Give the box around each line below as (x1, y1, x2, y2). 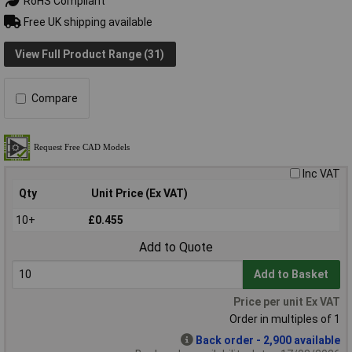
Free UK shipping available (20, 15, 152, 28)
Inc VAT (302, 167, 340, 181)
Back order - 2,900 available (196, 334, 340, 347)
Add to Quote (139, 240, 213, 255)
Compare (31, 92, 78, 105)
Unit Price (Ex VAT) (91, 187, 188, 200)
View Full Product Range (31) (15, 47, 165, 60)
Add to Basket (254, 268, 329, 281)
